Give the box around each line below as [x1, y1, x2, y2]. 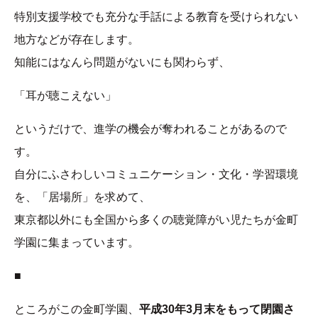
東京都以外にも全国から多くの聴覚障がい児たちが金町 [14, 214, 298, 226]
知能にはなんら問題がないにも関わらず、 [14, 56, 230, 69]
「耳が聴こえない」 [14, 89, 116, 102]
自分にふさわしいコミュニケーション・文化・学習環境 [14, 168, 298, 181]
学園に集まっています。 [14, 236, 139, 249]
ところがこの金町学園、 [14, 303, 139, 316]
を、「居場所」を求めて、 [14, 191, 150, 204]
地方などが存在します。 [14, 33, 139, 46]
